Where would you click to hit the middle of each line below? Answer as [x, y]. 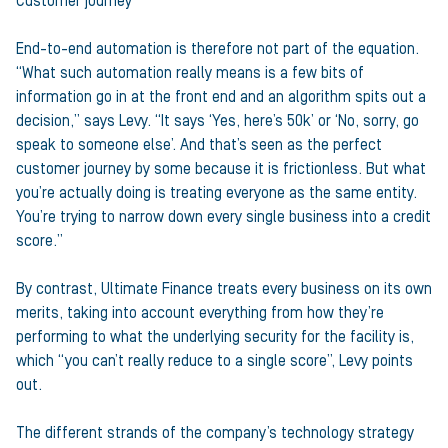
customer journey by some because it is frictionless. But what [221, 169]
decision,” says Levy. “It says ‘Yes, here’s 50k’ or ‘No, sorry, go [217, 121]
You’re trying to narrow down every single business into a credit [223, 217]
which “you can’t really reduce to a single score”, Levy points [214, 361]
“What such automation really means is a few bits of [190, 73]
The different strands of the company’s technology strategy [215, 433]
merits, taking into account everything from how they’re [200, 313]
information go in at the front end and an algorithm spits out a [221, 97]
